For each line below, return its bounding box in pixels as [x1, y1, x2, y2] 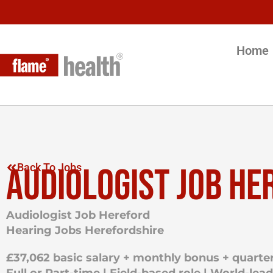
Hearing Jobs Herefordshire [6, 224, 164, 237]
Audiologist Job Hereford [6, 208, 150, 222]
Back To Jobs [17, 161, 82, 174]
